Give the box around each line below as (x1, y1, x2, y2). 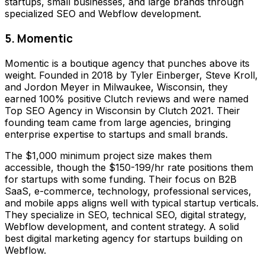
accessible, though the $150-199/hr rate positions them (5, 161, 253, 173)
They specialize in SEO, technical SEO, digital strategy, (5, 208, 247, 221)
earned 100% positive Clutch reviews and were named (5, 92, 248, 105)
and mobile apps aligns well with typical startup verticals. (5, 196, 258, 209)
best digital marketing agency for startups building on (5, 232, 243, 244)
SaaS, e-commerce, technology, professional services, (5, 185, 251, 197)
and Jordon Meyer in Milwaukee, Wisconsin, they (5, 80, 228, 93)
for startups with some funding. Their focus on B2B (5, 173, 237, 185)
